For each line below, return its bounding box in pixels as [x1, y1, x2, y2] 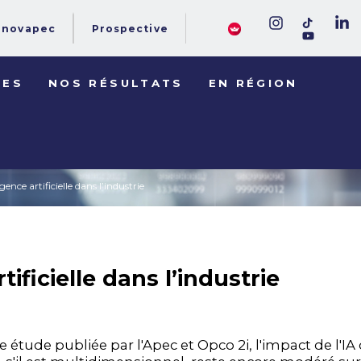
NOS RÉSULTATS [48, 76, 184, 89]
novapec [2, 23, 56, 35]
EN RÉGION [208, 76, 298, 89]
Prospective [91, 23, 168, 35]
